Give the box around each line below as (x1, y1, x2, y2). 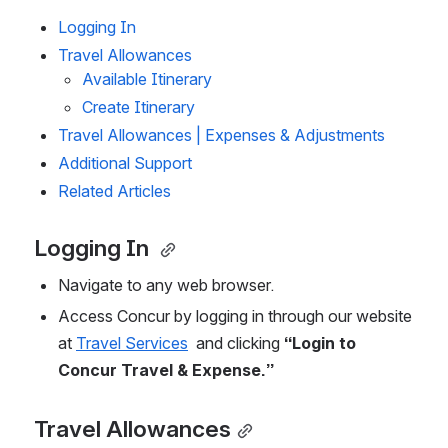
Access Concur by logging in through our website (58, 306, 412, 327)
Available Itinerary (82, 69, 212, 90)
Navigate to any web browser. (58, 275, 286, 296)
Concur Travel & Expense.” (58, 360, 278, 381)
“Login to (284, 333, 356, 354)
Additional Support (58, 153, 192, 174)
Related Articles (58, 181, 171, 202)
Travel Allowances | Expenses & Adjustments (58, 125, 385, 146)
